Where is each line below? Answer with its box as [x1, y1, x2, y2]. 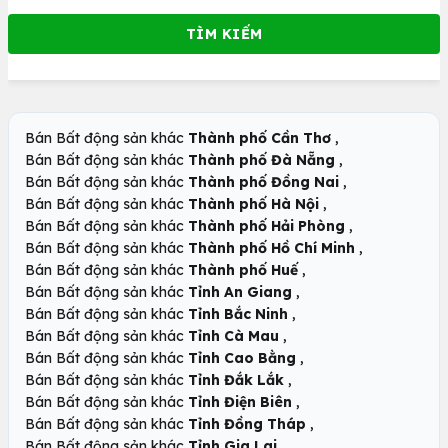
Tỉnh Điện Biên [188, 392, 292, 411]
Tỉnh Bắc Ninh [188, 304, 288, 323]
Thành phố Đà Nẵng [188, 150, 335, 169]
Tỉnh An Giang [188, 282, 292, 301]
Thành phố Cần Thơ [188, 128, 331, 147]
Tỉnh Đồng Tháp [188, 414, 306, 433]
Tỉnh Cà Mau [188, 326, 279, 345]
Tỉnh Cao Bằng [188, 348, 296, 367]
